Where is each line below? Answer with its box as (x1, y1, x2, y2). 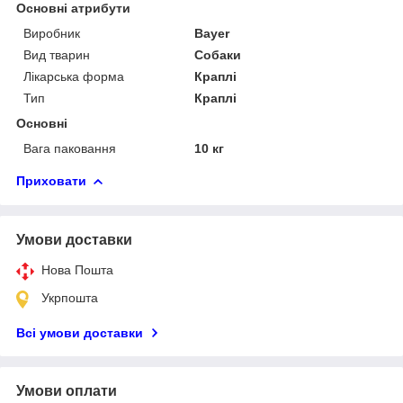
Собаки (194, 47, 242, 62)
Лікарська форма (23, 68, 124, 84)
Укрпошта (41, 290, 98, 305)
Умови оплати (16, 382, 117, 399)
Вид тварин (23, 47, 90, 62)
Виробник (23, 25, 80, 40)
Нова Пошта (41, 262, 113, 277)
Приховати (16, 173, 86, 188)
